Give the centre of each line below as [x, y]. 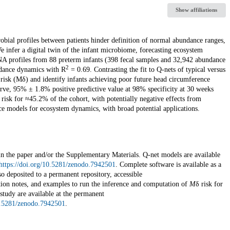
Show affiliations [197, 10]
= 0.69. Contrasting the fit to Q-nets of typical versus [147, 69]
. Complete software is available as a [168, 164]
